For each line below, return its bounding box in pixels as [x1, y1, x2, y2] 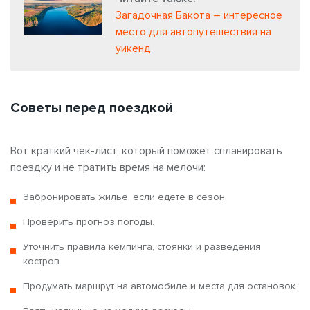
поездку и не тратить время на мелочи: [10, 160, 206, 174]
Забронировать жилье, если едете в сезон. [23, 190, 227, 203]
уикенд [116, 41, 151, 55]
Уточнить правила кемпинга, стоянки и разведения [23, 240, 261, 253]
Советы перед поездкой [10, 99, 173, 116]
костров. [23, 255, 62, 267]
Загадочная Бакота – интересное [116, 8, 282, 22]
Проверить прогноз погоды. [23, 215, 154, 228]
